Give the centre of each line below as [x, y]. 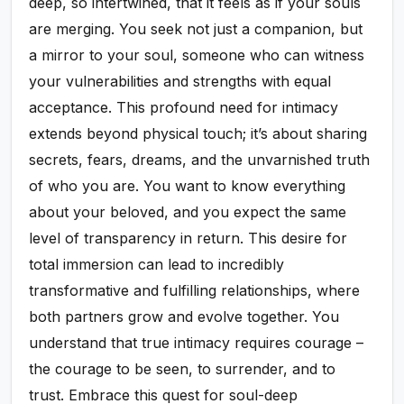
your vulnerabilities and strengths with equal [180, 82]
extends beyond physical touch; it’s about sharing [198, 134]
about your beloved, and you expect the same [188, 212]
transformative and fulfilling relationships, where [195, 291]
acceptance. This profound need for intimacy [184, 108]
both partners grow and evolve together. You [184, 317]
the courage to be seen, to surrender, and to [183, 369]
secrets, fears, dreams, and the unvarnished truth [200, 160]
